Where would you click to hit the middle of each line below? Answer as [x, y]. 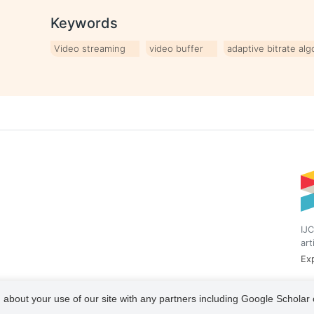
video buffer [177, 48]
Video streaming [90, 48]
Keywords [84, 23]
